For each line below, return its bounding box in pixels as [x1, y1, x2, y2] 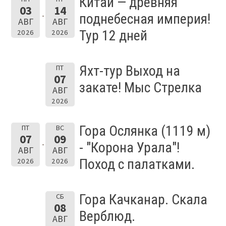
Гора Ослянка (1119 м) [79, 122, 210, 139]
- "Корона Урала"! [79, 139, 180, 156]
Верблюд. [79, 207, 135, 224]
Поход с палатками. [79, 155, 195, 173]
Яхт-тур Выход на [79, 62, 180, 79]
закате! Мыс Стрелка [79, 79, 202, 96]
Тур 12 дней [79, 27, 147, 44]
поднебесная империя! [79, 10, 210, 27]
